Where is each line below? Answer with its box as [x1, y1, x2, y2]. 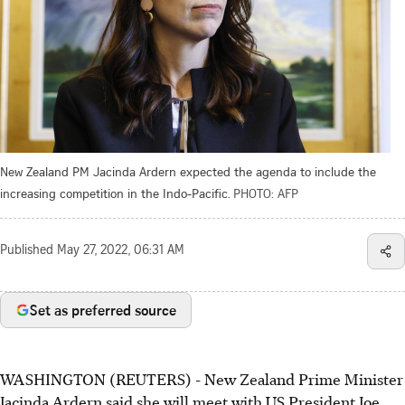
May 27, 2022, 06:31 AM [57, 244, 184, 258]
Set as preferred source [30, 299, 176, 320]
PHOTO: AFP [233, 184, 298, 202]
